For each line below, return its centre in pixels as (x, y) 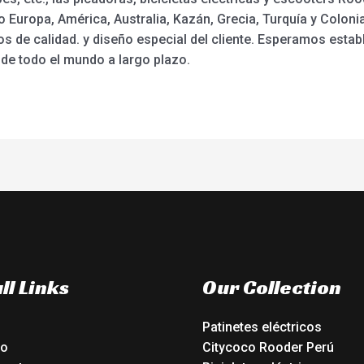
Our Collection (272, 288)
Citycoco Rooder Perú (268, 347)
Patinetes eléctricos (262, 327)
